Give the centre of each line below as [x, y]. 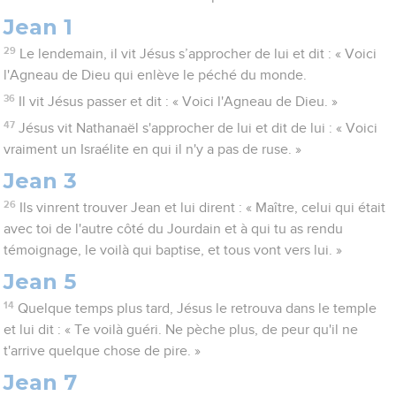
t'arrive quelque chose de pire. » [103, 351]
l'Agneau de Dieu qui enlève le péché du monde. [156, 76]
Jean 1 [38, 27]
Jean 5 [40, 282]
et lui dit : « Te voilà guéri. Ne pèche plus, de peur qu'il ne [181, 330]
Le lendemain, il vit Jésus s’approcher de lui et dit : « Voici [198, 54]
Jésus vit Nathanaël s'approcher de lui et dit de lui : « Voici [198, 129]
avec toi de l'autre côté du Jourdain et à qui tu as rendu [174, 229]
